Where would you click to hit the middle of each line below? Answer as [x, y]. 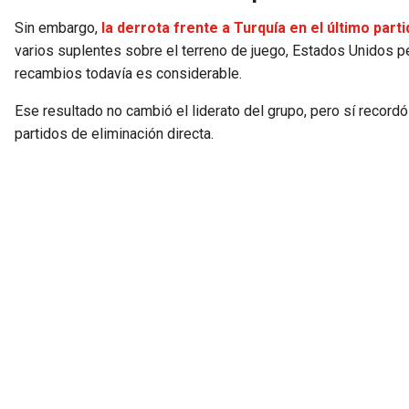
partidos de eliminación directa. [114, 133]
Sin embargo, [56, 27]
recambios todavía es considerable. [128, 73]
